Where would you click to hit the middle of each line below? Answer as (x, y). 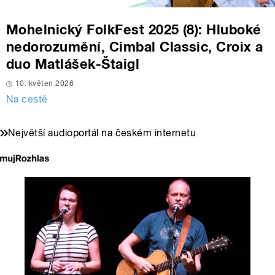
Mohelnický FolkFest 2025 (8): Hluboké (134, 30)
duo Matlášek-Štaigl (73, 64)
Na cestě (27, 99)
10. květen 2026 (45, 84)
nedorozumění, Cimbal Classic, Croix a (135, 47)
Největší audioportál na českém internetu (102, 133)
